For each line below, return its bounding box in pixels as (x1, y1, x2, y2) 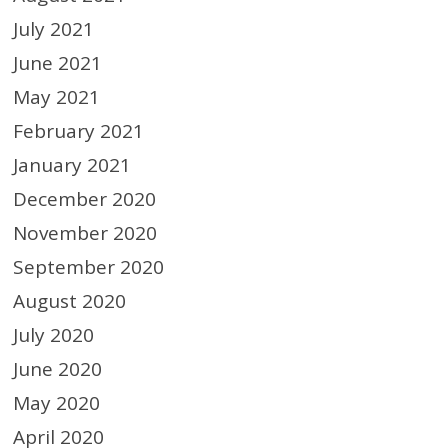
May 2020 (13, 389, 101, 416)
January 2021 (13, 151, 132, 178)
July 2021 (13, 15, 95, 42)
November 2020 (13, 219, 158, 246)
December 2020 (13, 185, 157, 212)
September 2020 (13, 253, 165, 280)
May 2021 (13, 83, 101, 110)
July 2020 (13, 321, 95, 348)
